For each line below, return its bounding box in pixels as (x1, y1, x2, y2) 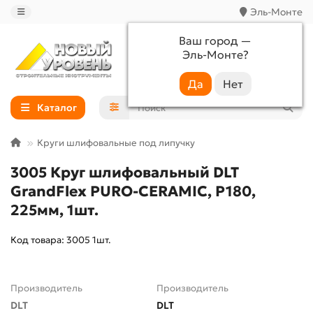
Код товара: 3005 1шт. (10, 234, 110, 247)
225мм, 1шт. (10, 201, 99, 220)
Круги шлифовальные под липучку (37, 137, 195, 150)
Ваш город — (179, 34, 252, 48)
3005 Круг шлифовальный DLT (10, 163, 239, 182)
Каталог (36, 101, 77, 115)
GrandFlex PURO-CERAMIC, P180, (10, 182, 256, 201)
